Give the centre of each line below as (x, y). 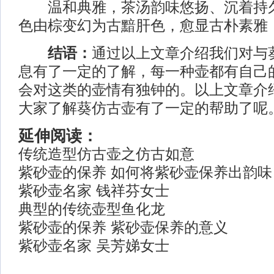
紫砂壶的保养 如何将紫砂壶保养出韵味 (145, 172)
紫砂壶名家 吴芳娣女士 (94, 246)
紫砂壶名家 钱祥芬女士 (94, 191)
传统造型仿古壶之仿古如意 (106, 154)
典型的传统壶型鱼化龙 (92, 209)
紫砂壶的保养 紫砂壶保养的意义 (123, 227)
